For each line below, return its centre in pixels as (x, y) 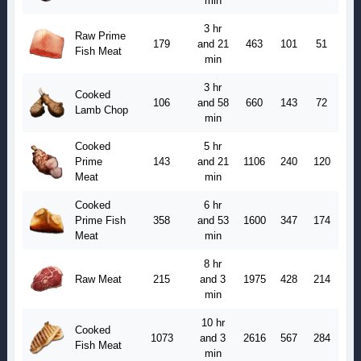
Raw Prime (100, 36)
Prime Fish (100, 221)
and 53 (213, 221)
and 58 (213, 103)
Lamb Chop (101, 110)
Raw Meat (98, 279)
